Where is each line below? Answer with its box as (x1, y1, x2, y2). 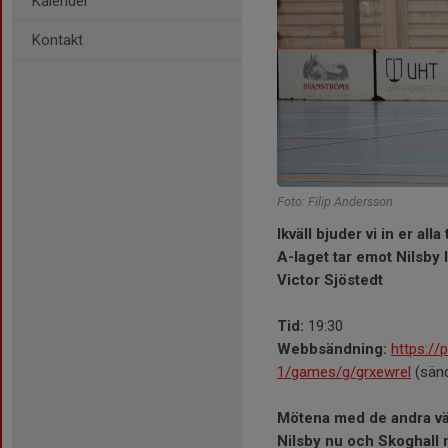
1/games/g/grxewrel (277, 362, 411, 381)
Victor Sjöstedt (277, 270, 383, 289)
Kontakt (32, 31, 83, 49)
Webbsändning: (277, 339, 387, 358)
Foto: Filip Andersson (277, 193, 393, 209)
